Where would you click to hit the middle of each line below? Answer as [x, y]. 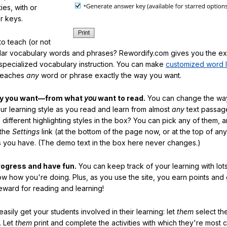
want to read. [121, 98]
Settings [26, 132]
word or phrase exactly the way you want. [110, 75]
